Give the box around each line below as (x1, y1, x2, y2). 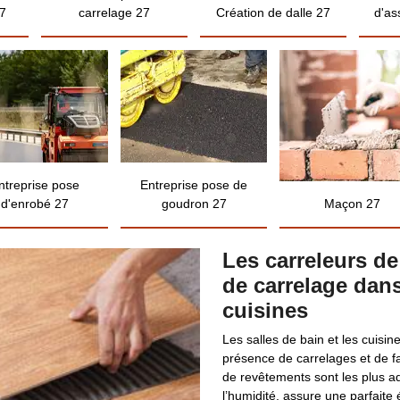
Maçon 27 (324, 196, 381, 211)
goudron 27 (161, 196, 227, 211)
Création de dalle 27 (215, 5, 330, 20)
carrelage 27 (79, 5, 151, 20)
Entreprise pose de (140, 178, 247, 192)
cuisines (222, 298, 308, 322)
